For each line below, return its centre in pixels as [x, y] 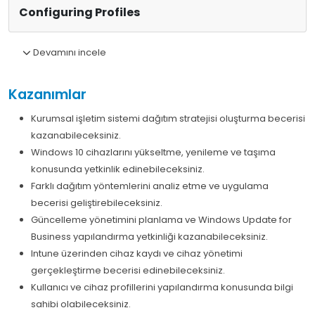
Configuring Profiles [79, 13]
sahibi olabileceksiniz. [81, 304]
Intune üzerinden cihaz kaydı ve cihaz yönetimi [137, 254]
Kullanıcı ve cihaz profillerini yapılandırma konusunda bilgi [162, 288]
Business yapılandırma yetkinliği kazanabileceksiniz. [149, 237]
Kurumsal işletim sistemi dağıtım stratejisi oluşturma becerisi [168, 119]
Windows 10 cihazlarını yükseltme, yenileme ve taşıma [153, 153]
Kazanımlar [47, 95]
